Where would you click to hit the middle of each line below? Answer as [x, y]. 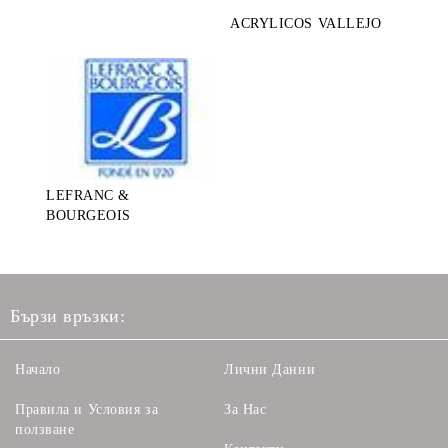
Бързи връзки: [68, 315]
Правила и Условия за [87, 409]
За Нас [245, 409]
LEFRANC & [88, 195]
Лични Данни [270, 369]
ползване [45, 429]
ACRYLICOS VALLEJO [306, 24]
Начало [38, 369]
